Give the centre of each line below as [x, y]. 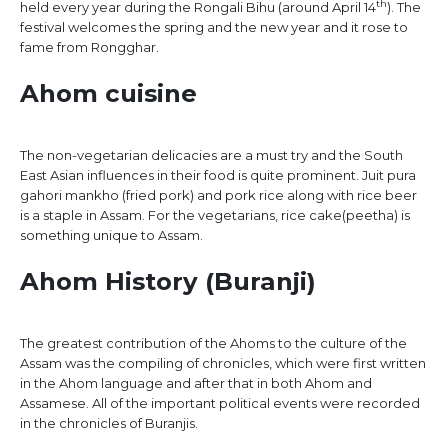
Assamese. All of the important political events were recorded [220, 403]
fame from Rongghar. [89, 46]
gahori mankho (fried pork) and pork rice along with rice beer [218, 195]
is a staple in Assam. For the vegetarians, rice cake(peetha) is [215, 215]
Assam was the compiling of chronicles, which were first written [223, 363]
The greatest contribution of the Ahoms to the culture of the [213, 343]
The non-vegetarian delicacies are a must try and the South [211, 155]
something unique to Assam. [111, 235]
